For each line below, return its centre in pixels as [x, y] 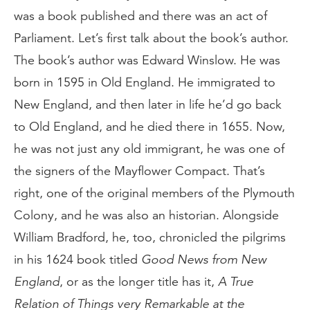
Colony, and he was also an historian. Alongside [146, 215]
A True [236, 282]
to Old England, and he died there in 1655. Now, [149, 127]
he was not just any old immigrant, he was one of [149, 149]
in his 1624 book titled [77, 259]
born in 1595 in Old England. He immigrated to [145, 82]
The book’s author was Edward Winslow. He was [147, 60]
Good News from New [204, 259]
